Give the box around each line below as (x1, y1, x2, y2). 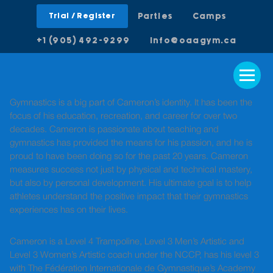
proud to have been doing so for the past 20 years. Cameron (10, 152, 248, 161)
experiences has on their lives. (10, 206, 128, 214)
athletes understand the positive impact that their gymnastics (10, 193, 248, 201)
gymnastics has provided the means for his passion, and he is (10, 139, 252, 147)
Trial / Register (49, 12, 115, 20)
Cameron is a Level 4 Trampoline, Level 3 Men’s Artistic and (10, 238, 244, 246)
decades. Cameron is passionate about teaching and (10, 126, 219, 134)
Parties (137, 12, 173, 21)
